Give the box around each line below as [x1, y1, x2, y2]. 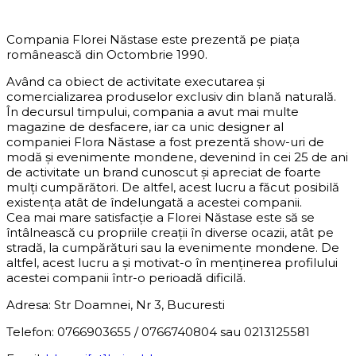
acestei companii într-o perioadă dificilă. [6, 269, 246, 285]
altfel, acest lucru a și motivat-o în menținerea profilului [6, 254, 338, 270]
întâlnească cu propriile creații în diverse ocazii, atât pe [6, 224, 334, 240]
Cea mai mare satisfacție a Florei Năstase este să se [6, 209, 315, 225]
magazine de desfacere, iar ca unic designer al [6, 118, 284, 134]
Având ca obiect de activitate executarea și [6, 73, 265, 89]
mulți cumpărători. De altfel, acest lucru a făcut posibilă [6, 179, 339, 195]
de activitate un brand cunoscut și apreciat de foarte [6, 164, 321, 180]
